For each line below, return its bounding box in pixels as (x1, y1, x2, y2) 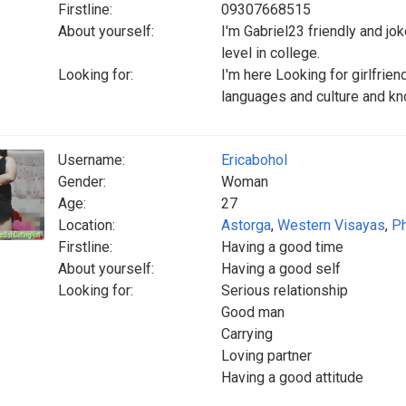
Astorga (221, 217, 271, 234)
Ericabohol (221, 151, 287, 169)
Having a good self (221, 260, 341, 277)
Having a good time (221, 238, 343, 256)
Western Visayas (277, 217, 385, 234)
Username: (58, 151, 125, 169)
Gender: (58, 173, 106, 190)
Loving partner (221, 347, 312, 364)
